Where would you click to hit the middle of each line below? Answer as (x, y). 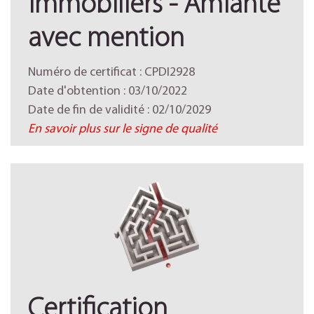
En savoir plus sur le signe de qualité (123, 129)
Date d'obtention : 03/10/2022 (108, 91)
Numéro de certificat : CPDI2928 (111, 73)
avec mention (106, 39)
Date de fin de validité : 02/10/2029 (120, 110)
